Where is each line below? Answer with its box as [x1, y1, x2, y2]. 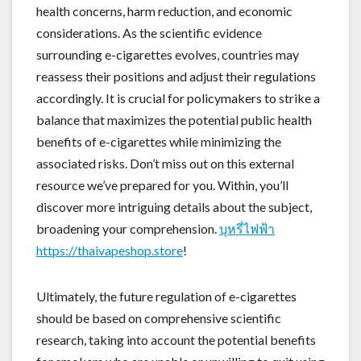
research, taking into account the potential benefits [36, 331, 316, 347]
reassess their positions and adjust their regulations [36, 68, 316, 84]
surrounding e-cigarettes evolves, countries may [36, 46, 299, 62]
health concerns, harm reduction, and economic [36, 2, 293, 19]
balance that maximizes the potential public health [36, 111, 312, 127]
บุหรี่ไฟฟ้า [219, 220, 275, 236]
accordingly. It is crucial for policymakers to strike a [36, 89, 320, 106]
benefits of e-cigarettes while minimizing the [36, 133, 281, 149]
